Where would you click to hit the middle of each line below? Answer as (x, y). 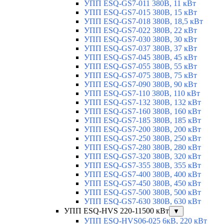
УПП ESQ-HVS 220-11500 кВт (116, 210)
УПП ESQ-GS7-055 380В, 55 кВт (140, 66)
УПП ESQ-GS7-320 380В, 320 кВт (142, 156)
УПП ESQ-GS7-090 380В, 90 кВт (140, 84)
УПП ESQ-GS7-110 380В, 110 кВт (142, 93)
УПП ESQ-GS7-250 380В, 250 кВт (142, 138)
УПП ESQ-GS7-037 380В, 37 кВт (140, 48)
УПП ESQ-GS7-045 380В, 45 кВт (140, 57)
